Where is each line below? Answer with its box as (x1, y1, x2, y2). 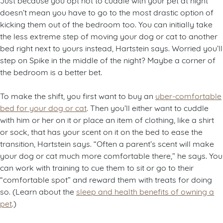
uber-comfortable (155, 90, 222, 101)
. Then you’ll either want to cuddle (87, 102, 209, 113)
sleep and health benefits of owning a (76, 186, 214, 197)
